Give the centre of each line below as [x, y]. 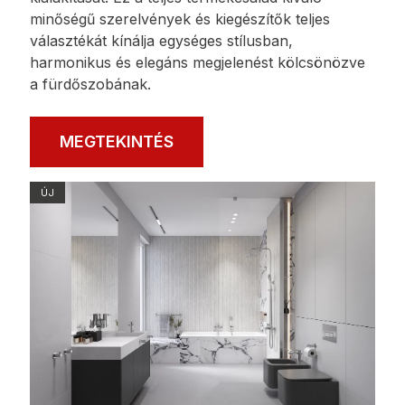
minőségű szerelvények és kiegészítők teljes [180, 19]
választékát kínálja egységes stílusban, [161, 40]
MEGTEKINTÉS [117, 141]
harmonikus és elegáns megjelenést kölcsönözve [198, 62]
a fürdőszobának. [90, 84]
